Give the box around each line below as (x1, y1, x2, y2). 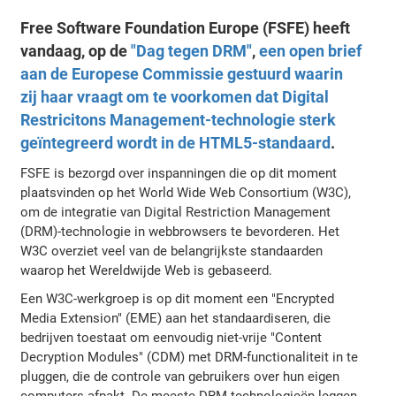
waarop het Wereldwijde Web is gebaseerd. (20, 262, 273, 278)
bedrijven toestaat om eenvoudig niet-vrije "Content (20, 329, 323, 346)
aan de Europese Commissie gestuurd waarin (20, 64, 344, 84)
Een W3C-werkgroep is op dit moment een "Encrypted (20, 290, 335, 307)
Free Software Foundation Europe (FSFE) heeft (20, 18, 351, 38)
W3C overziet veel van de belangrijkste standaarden (20, 242, 324, 259)
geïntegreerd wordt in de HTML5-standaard (20, 133, 331, 153)
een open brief (259, 41, 362, 61)
